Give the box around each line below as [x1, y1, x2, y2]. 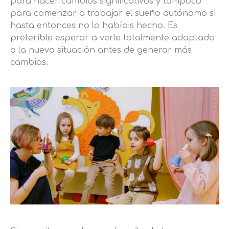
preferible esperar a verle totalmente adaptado [10, 33, 215, 43]
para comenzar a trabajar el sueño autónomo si [10, 9, 216, 18]
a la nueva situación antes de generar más [10, 45, 192, 55]
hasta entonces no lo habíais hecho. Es [10, 21, 177, 31]
